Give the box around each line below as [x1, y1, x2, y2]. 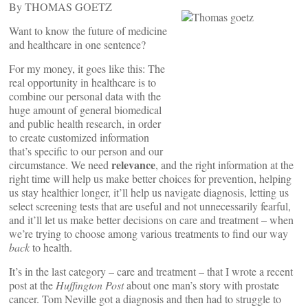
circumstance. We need [9, 157, 109, 172]
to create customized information [9, 130, 149, 144]
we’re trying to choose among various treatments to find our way [9, 226, 288, 241]
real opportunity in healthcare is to [9, 75, 156, 89]
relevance [109, 157, 155, 173]
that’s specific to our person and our [9, 144, 163, 158]
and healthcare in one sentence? [9, 37, 146, 52]
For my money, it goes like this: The [9, 61, 165, 76]
